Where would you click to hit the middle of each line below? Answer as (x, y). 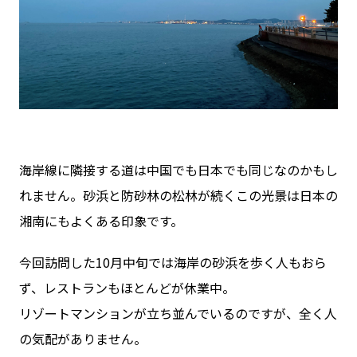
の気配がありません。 (82, 338)
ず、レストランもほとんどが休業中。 (127, 287)
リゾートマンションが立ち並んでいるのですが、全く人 (178, 313)
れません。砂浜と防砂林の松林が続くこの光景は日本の (178, 195)
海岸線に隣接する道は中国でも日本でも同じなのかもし (178, 169)
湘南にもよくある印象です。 (101, 220)
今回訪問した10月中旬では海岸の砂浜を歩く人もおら (173, 262)
